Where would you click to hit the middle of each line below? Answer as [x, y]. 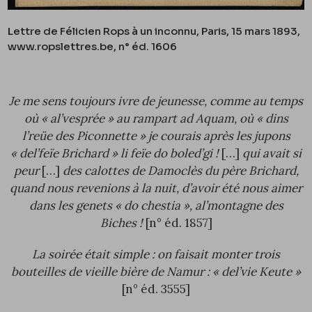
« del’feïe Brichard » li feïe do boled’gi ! [116, 153]
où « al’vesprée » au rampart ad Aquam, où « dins [156, 118]
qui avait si [272, 153]
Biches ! [121, 223]
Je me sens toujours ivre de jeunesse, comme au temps [156, 101]
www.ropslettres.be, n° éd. [80, 46]
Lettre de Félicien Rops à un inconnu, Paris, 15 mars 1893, [154, 31]
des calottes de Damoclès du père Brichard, [180, 170]
